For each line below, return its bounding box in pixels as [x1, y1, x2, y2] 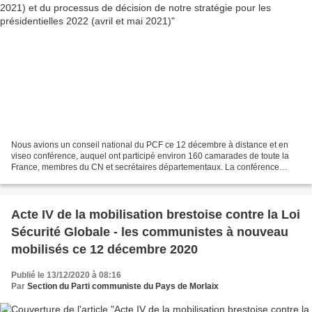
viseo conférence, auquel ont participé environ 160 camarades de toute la [11, 150, 289, 161]
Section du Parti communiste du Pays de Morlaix [27, 281, 219, 291]
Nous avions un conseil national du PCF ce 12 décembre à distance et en [11, 139, 288, 150]
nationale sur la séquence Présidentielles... [11, 173, 174, 183]
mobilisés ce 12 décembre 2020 [11, 242, 198, 256]
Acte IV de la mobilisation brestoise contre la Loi [11, 207, 300, 221]
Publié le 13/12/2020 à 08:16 [11, 270, 121, 280]
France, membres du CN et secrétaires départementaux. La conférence [11, 162, 279, 172]
